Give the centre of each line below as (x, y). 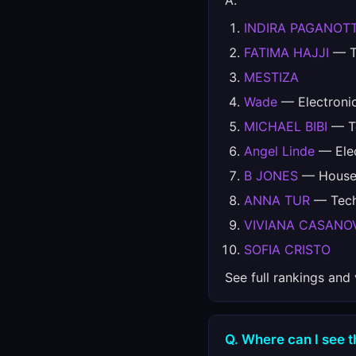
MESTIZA (271, 77)
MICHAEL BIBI (286, 126)
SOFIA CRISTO (287, 250)
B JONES (271, 176)
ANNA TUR (277, 200)
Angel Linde (279, 151)
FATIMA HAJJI (286, 52)
